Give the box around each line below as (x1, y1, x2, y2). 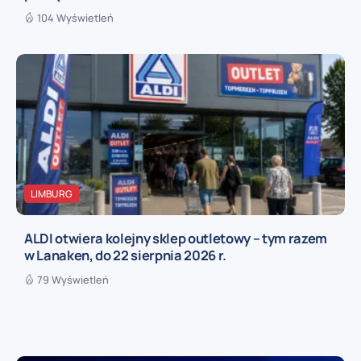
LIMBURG (31, 187, 73, 201)
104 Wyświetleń (37, 10, 114, 26)
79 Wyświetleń (37, 272, 109, 288)
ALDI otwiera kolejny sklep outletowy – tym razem (24, 229, 328, 248)
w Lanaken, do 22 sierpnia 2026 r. (24, 246, 227, 265)
